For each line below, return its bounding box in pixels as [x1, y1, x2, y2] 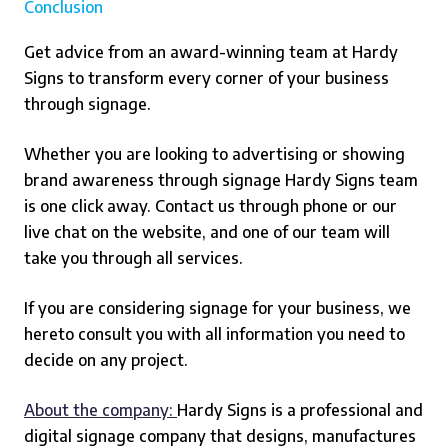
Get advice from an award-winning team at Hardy [24, 42, 398, 62]
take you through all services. [24, 248, 243, 268]
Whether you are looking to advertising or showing [24, 144, 405, 164]
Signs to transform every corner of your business [24, 68, 389, 88]
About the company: [24, 400, 177, 420]
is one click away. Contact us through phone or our [24, 196, 397, 216]
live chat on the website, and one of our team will [24, 222, 390, 242]
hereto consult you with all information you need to [24, 324, 405, 344]
